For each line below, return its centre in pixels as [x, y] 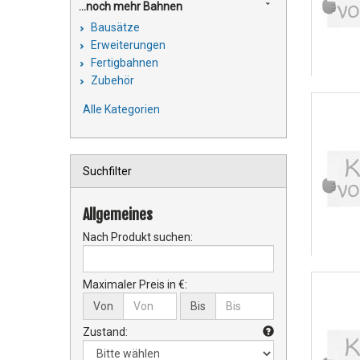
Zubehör [111, 80]
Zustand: [105, 332]
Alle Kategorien [121, 109]
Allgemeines [118, 215]
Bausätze [114, 27]
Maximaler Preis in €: [135, 284]
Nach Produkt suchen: [138, 237]
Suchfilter [107, 171]
